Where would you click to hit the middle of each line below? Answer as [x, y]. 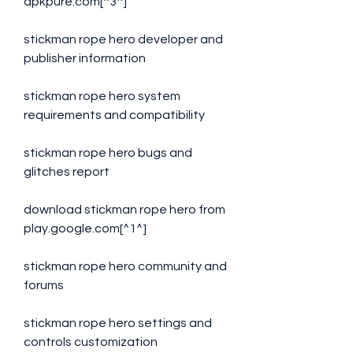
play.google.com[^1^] [85, 229]
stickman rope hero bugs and [108, 153]
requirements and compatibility [114, 115]
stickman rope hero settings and [118, 323]
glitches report [67, 172]
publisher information [85, 58]
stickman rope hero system [102, 96]
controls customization [91, 342]
